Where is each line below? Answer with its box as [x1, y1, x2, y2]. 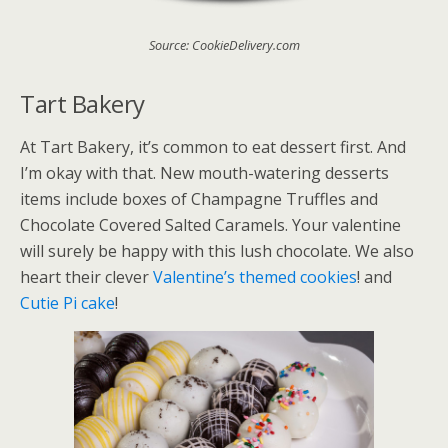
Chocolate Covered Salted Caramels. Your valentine [20, 214, 401, 237]
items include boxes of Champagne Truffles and [20, 188, 378, 211]
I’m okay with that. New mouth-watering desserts [20, 162, 389, 185]
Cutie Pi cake [20, 292, 115, 315]
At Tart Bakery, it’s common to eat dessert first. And [20, 136, 406, 159]
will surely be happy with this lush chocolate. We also [20, 240, 414, 263]
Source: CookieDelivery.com [148, 36, 300, 55]
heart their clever [20, 266, 153, 289]
